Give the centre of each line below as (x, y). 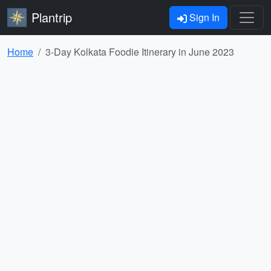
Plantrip (52, 17)
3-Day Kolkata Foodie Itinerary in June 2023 (140, 52)
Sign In (203, 17)
